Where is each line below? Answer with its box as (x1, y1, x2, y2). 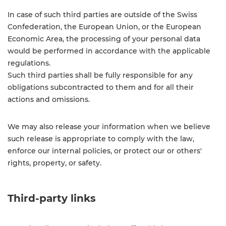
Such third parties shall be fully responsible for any (8, 71, 193, 80)
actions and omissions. (8, 95, 90, 104)
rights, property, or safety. (8, 158, 101, 167)
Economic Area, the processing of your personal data (8, 34, 200, 43)
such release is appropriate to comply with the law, (8, 134, 194, 143)
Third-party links (8, 192, 96, 204)
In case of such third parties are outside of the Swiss (8, 10, 197, 19)
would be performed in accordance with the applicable (8, 46, 210, 55)
